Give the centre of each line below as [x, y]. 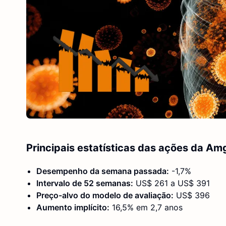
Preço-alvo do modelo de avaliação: [105, 195]
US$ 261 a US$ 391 [172, 183]
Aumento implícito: [73, 207]
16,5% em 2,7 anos [146, 207]
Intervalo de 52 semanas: [85, 183]
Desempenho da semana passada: [103, 171]
